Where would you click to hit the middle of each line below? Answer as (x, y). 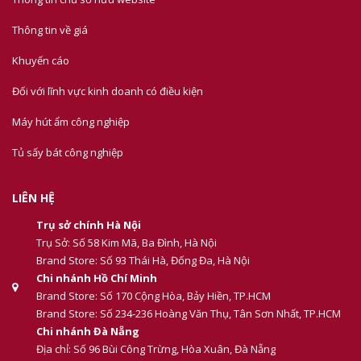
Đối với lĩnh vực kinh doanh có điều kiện (108, 91)
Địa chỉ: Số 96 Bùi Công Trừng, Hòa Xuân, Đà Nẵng (156, 349)
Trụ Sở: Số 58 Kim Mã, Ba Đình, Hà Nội (127, 243)
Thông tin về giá (50, 30)
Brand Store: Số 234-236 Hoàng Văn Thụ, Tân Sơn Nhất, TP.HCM (189, 313)
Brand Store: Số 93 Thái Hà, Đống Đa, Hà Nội (143, 260)
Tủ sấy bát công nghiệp (68, 152)
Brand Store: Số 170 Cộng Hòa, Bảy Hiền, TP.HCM (154, 296)
